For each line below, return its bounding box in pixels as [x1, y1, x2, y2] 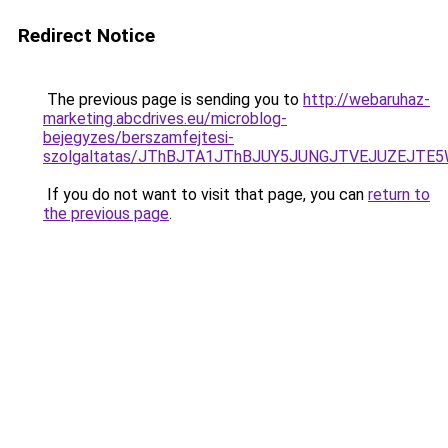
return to [368, 185, 430, 204]
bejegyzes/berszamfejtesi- [43, 128, 234, 147]
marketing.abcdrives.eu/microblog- [43, 109, 287, 128]
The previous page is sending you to [43, 90, 303, 109]
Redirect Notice [18, 24, 155, 47]
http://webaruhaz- [303, 90, 430, 109]
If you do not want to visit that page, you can [43, 185, 368, 204]
